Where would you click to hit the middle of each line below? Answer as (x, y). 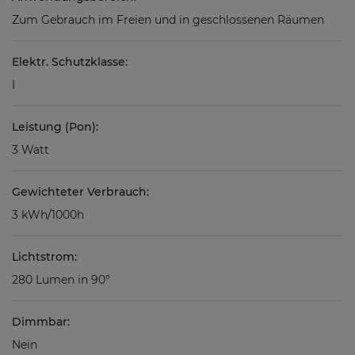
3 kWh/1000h (48, 214)
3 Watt (31, 149)
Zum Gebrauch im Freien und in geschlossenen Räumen (168, 19)
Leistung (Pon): (55, 126)
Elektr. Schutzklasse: (70, 61)
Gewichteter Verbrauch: (80, 191)
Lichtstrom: (44, 256)
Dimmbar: (41, 321)
